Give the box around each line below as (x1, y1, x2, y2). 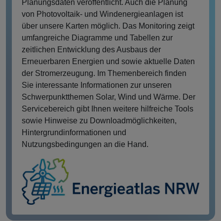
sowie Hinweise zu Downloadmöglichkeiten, (22, 116, 177, 125)
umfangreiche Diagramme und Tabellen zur (22, 34, 173, 42)
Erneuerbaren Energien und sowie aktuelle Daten (22, 57, 195, 66)
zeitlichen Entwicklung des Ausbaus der (22, 45, 161, 54)
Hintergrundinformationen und (22, 128, 126, 137)
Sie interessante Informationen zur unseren (22, 81, 172, 90)
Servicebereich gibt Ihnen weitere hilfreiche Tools (22, 105, 193, 113)
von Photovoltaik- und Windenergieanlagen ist (22, 10, 183, 19)
